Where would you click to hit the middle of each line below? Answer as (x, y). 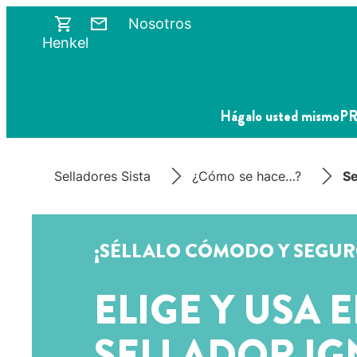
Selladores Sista (102, 176)
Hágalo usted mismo (280, 117)
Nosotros (160, 24)
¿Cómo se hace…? (247, 176)
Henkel (65, 43)
